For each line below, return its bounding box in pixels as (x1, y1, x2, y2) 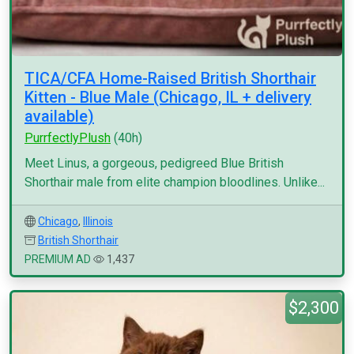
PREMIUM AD (24, 253, 91, 265)
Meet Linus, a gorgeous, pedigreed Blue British (24, 156, 284, 171)
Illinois (83, 215, 113, 228)
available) (24, 107, 94, 126)
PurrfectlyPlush (24, 130, 111, 145)
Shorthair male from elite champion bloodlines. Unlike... (24, 175, 325, 190)
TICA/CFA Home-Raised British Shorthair (24, 69, 316, 88)
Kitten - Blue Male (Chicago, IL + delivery (24, 88, 311, 107)
